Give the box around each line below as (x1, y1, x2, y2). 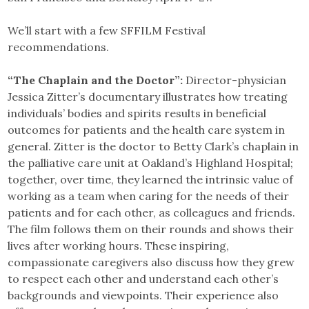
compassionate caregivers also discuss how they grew (8, 255, 295, 269)
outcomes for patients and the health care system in (8, 122, 286, 137)
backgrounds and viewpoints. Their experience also (8, 288, 279, 302)
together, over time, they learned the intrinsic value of (8, 172, 294, 186)
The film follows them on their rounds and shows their (8, 221, 295, 236)
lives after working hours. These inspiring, (8, 238, 230, 252)
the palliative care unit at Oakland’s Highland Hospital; (8, 155, 294, 170)
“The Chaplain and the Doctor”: (8, 72, 186, 87)
